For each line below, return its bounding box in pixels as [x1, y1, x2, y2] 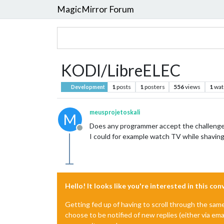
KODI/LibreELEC [61, 60, 180, 80]
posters [144, 83, 165, 90]
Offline [79, 128, 103, 137]
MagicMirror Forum [57, 3, 134, 14]
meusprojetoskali [89, 108, 140, 116]
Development [70, 84, 105, 90]
